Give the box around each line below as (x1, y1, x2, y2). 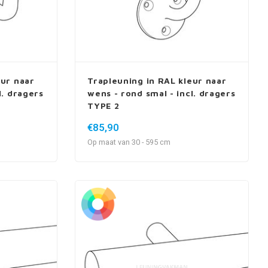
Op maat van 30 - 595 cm (87, 137, 171, 148)
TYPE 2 (87, 100, 120, 111)
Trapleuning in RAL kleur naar (87, 75, 227, 86)
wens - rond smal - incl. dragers (87, 88, 236, 99)
